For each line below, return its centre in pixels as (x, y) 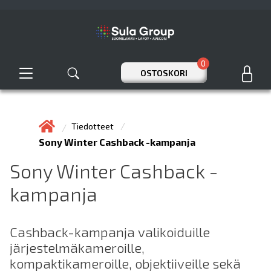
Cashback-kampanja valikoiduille (110, 232)
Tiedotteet (93, 126)
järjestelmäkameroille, (77, 248)
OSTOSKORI (164, 73)
